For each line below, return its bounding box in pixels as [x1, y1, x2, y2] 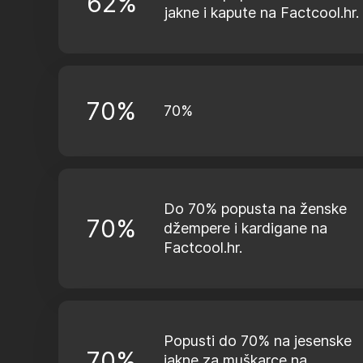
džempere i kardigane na [164, 220, 327, 237]
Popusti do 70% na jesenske [164, 332, 352, 349]
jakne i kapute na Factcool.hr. [164, 4, 359, 21]
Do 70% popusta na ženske [164, 200, 347, 217]
